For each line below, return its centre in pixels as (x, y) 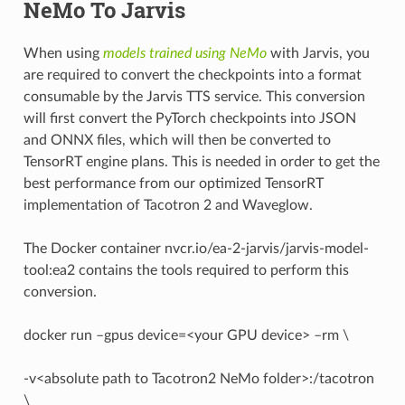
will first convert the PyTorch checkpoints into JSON (189, 118)
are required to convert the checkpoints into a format (192, 75)
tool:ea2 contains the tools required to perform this (186, 270)
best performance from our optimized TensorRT (173, 183)
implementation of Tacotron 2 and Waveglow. (168, 205)
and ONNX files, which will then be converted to (177, 140)
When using (63, 53)
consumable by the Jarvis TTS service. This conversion (194, 96)
